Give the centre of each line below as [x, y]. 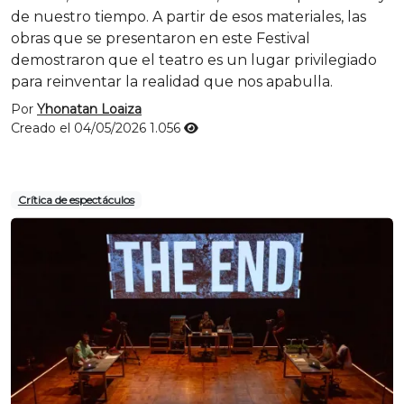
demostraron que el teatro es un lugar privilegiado [194, 60]
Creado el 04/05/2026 [80, 128]
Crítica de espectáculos [76, 200]
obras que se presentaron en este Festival [161, 38]
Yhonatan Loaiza [89, 109]
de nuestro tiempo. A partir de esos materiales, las [188, 17]
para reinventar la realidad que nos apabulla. [172, 82]
